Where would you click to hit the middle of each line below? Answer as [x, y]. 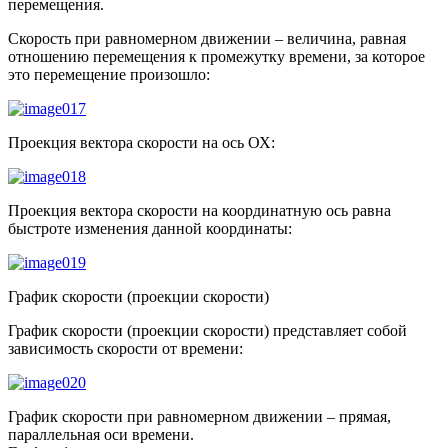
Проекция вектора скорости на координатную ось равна [199, 210]
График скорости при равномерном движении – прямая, [199, 416]
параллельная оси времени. [101, 434]
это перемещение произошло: [109, 74]
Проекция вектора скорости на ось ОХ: [141, 142]
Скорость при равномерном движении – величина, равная [207, 38]
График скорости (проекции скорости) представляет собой [207, 330]
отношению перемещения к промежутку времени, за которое [216, 56]
